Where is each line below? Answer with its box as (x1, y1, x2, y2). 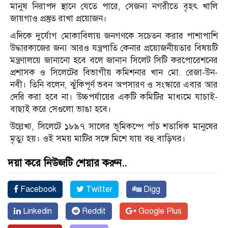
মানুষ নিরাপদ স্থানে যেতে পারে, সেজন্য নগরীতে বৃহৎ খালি (10, 1, 218, 12)
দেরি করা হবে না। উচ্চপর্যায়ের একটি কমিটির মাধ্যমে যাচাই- (10, 92, 218, 103)
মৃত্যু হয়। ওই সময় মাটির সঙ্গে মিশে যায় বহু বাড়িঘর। (10, 133, 186, 145)
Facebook (18, 184, 56, 195)
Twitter (84, 184, 112, 195)
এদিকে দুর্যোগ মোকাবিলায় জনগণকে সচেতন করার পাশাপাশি (10, 31, 218, 42)
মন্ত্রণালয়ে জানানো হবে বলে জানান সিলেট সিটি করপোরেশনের (10, 55, 218, 66)
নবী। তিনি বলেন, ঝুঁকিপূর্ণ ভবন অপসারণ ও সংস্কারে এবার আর (10, 79, 218, 91)
